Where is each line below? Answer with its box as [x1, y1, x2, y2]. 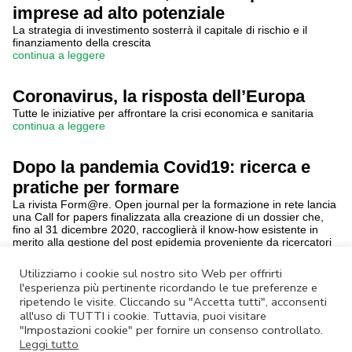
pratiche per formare [13, 178, 179, 197]
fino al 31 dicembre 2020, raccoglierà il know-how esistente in [13, 223, 318, 236]
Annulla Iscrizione [97, 298, 178, 310]
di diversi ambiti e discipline [13, 248, 148, 261]
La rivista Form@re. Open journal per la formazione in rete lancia [13, 198, 336, 211]
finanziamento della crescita [13, 36, 151, 49]
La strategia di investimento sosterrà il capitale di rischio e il [13, 24, 307, 36]
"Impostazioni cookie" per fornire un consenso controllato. [20, 322, 323, 338]
